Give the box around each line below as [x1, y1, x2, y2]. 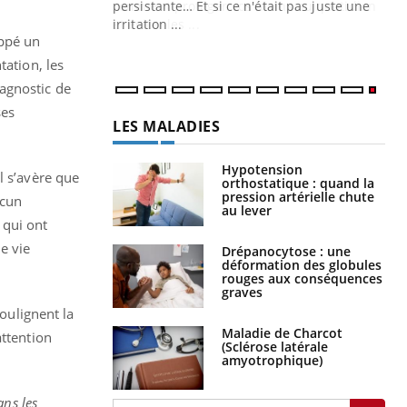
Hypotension [222, 161, 303, 179]
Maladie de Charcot [222, 324, 342, 342]
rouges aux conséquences [222, 270, 382, 288]
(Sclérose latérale [222, 338, 328, 356]
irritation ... [113, 15, 183, 34]
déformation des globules [222, 256, 382, 274]
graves [222, 283, 263, 302]
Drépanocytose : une [222, 243, 351, 261]
